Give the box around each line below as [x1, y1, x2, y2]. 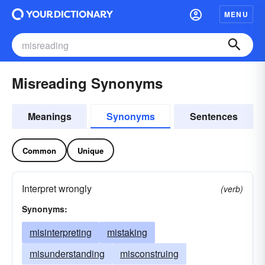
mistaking [107, 225, 147, 239]
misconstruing [120, 247, 179, 260]
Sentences [189, 109, 238, 123]
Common [22, 144, 56, 156]
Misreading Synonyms [12, 73, 163, 93]
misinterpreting [30, 225, 92, 239]
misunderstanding [30, 247, 105, 260]
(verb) [221, 183, 243, 195]
